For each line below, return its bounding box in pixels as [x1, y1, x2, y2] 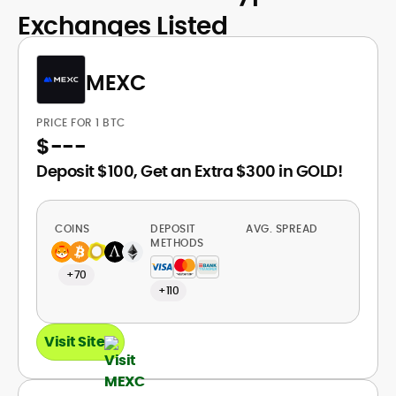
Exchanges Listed [18, 9, 227, 43]
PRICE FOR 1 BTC [36, 115, 128, 130]
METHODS [150, 235, 204, 250]
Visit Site [44, 331, 104, 352]
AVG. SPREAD [246, 221, 321, 236]
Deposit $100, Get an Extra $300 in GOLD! [36, 160, 342, 182]
